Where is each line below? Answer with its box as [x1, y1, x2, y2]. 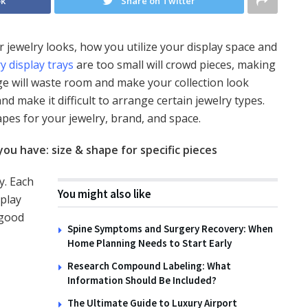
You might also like [58, 186, 151, 201]
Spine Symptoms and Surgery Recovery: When [67, 221, 273, 235]
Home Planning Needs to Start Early [67, 236, 232, 250]
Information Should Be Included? [67, 273, 217, 287]
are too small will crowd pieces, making [74, 56, 276, 72]
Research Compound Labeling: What [67, 258, 231, 272]
